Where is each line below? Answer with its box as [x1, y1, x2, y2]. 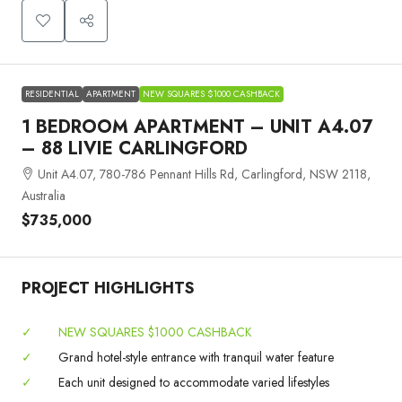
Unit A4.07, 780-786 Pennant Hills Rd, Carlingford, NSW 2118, [38, 165, 371, 184]
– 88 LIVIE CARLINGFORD [22, 135, 248, 162]
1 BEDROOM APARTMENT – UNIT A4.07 [22, 114, 372, 141]
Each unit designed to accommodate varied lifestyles [55, 373, 329, 392]
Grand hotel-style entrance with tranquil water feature [55, 348, 334, 367]
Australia [22, 187, 66, 205]
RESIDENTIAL [25, 87, 79, 101]
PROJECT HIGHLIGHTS [22, 276, 195, 301]
